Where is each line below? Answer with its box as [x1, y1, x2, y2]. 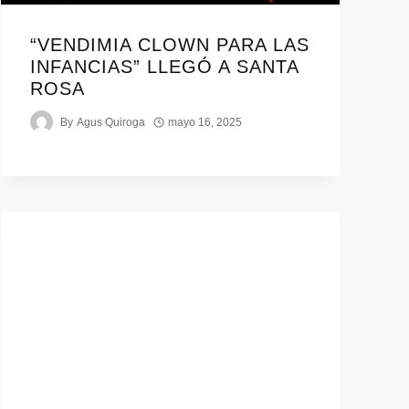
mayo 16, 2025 [167, 115, 242, 129]
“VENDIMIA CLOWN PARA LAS [30, 35, 310, 56]
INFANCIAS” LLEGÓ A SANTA [30, 57, 299, 78]
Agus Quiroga [76, 115, 145, 129]
